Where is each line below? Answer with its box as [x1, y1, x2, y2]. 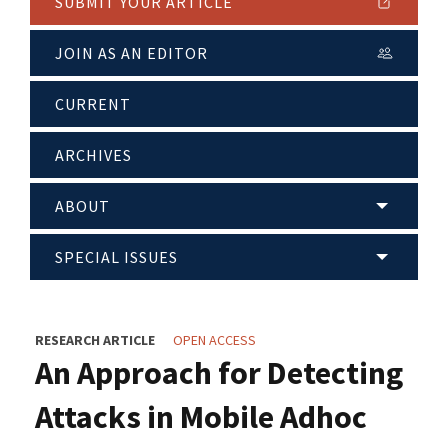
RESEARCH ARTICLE [35, 331, 155, 350]
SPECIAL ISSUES [55, 247, 178, 268]
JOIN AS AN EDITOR [55, 43, 208, 64]
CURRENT [55, 94, 131, 115]
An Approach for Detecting [35, 353, 403, 394]
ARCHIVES [55, 145, 132, 166]
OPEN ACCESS [173, 331, 256, 350]
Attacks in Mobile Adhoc [35, 397, 367, 438]
